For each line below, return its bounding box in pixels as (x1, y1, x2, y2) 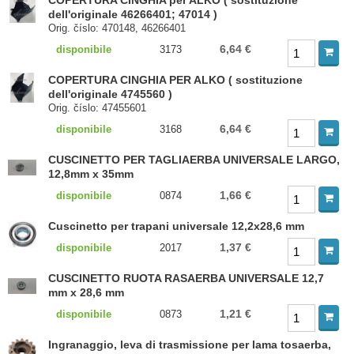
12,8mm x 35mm (48, 168, 134, 180)
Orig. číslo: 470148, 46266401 (48, 22, 186, 34)
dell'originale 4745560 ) (48, 88, 173, 100)
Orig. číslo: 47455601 (48, 102, 147, 114)
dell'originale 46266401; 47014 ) (48, 8, 218, 21)
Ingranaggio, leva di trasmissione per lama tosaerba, (48, 338, 332, 351)
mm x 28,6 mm (48, 286, 125, 299)
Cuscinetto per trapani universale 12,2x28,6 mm (48, 220, 305, 232)
